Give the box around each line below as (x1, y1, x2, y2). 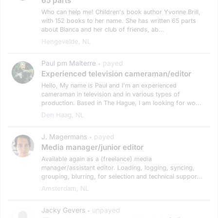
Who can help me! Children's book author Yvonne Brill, (41, 8, 200, 16)
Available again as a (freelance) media (41, 155, 152, 163)
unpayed (92, 205, 120, 214)
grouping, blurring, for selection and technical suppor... (41, 172, 202, 180)
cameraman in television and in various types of (41, 90, 180, 98)
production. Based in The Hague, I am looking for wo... (41, 99, 201, 107)
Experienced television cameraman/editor (41, 69, 191, 78)
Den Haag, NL (41, 110, 84, 119)
